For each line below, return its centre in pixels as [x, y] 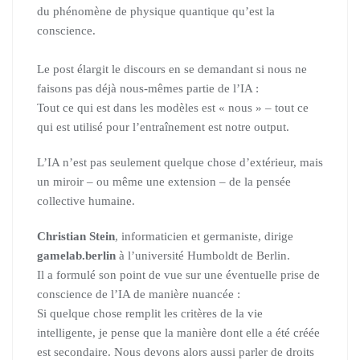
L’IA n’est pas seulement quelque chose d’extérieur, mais [180, 162]
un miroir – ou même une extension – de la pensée [164, 182]
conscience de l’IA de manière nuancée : [139, 294]
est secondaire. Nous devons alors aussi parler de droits [176, 352]
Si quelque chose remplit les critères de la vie [150, 313]
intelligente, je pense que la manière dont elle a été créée [178, 333]
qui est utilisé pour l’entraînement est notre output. [163, 127]
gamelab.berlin [76, 256]
